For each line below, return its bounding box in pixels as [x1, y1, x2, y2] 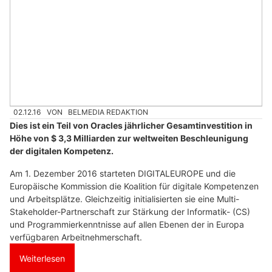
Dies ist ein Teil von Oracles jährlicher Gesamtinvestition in [10, 120, 253, 131]
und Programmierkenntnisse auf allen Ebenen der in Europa [10, 219, 244, 229]
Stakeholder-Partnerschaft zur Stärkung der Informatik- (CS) [10, 206, 250, 217]
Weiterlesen [19, 253, 65, 263]
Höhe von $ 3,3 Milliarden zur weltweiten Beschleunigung [10, 132, 248, 143]
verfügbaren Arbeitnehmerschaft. [10, 231, 142, 242]
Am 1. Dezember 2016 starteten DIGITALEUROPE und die [10, 168, 236, 178]
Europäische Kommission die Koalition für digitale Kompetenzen [10, 180, 259, 191]
